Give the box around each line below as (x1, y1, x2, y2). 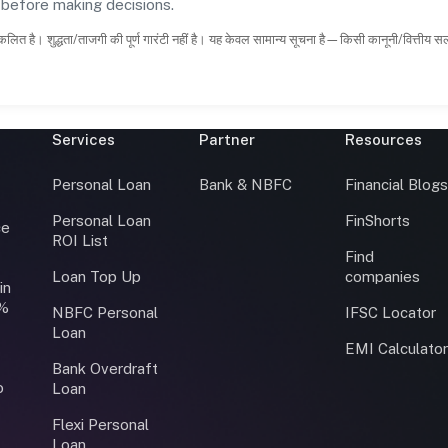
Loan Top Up (51, 267, 141, 285)
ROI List (51, 231, 108, 249)
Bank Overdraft (51, 359, 158, 377)
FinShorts (345, 211, 411, 229)
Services (51, 130, 115, 148)
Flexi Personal (51, 415, 149, 433)
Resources (345, 130, 423, 148)
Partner (198, 130, 255, 148)
